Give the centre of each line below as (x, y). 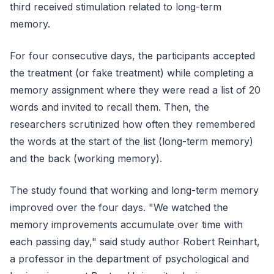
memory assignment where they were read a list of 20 (135, 90)
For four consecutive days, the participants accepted (132, 55)
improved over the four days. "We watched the (119, 207)
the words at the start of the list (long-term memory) (131, 141)
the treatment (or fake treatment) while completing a (131, 72)
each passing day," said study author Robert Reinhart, (135, 241)
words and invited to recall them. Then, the (109, 107)
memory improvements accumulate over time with (126, 224)
